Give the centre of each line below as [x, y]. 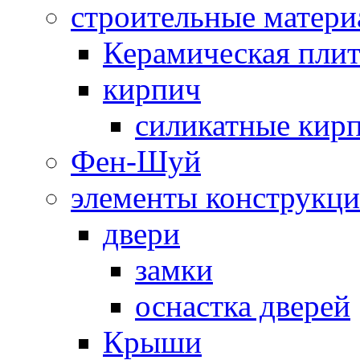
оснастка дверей [243, 305]
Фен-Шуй [136, 161]
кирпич [152, 88]
